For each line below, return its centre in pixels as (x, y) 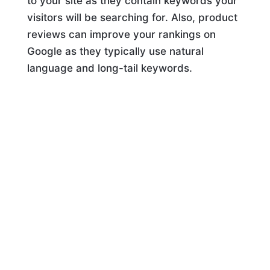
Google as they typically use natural (115, 52)
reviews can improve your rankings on (121, 35)
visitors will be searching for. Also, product (132, 18)
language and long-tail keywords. (109, 68)
